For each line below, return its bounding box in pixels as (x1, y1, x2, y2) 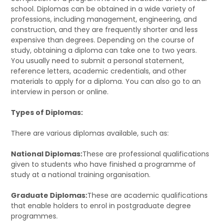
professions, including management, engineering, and (11, 14, 197, 24)
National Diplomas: (11, 148, 83, 159)
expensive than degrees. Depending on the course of (11, 35, 195, 45)
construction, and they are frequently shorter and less (11, 24, 198, 35)
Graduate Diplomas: (11, 190, 88, 200)
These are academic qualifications (87, 190, 208, 200)
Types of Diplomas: (11, 107, 83, 117)
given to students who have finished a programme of (11, 159, 196, 169)
